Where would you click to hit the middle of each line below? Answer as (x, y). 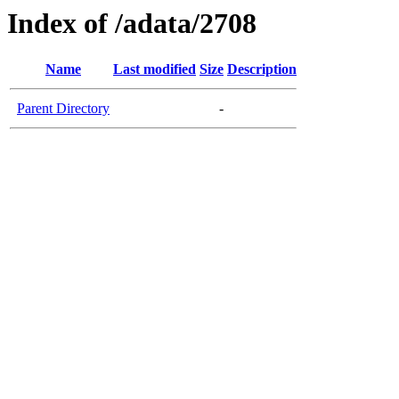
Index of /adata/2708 (132, 23)
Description (262, 69)
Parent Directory (63, 109)
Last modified (155, 69)
